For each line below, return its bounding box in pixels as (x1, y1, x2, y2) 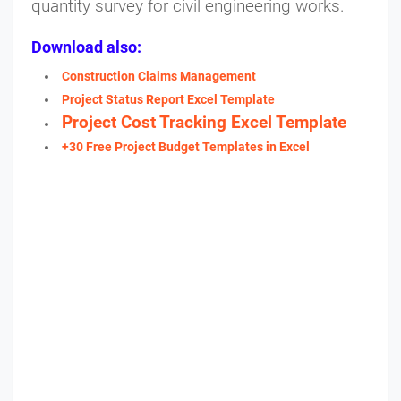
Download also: (31, 38, 141, 57)
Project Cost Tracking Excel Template (62, 113, 346, 133)
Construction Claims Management (62, 69, 256, 84)
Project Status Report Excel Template (62, 92, 275, 107)
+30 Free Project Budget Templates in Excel (62, 140, 310, 155)
